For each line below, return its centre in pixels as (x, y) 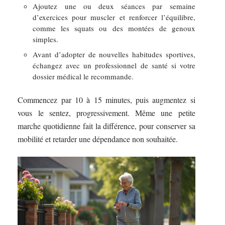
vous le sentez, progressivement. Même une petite (106, 113)
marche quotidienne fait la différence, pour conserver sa (106, 126)
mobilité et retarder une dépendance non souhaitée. (98, 139)
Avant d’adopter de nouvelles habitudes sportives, (114, 54)
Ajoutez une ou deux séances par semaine (114, 6)
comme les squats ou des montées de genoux (114, 28)
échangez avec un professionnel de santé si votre (114, 66)
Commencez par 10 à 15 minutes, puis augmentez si (106, 99)
